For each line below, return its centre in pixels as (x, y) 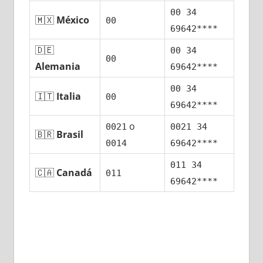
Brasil (70, 135)
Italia (69, 97)
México (73, 20)
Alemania (58, 67)
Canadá (75, 173)
